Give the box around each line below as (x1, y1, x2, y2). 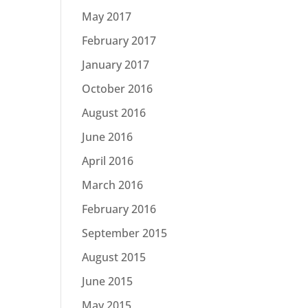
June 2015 (82, 274, 133, 289)
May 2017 (82, 9, 132, 24)
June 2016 (82, 129, 133, 144)
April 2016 (82, 153, 134, 168)
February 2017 (82, 33, 157, 48)
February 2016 (82, 201, 157, 217)
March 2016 (82, 177, 144, 192)
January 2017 (82, 57, 150, 72)
